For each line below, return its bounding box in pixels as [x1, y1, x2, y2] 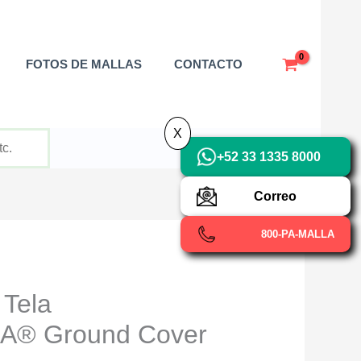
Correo [254, 189, 297, 203]
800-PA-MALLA [261, 227, 334, 240]
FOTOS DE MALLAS [26, 56, 143, 71]
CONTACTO [174, 56, 243, 71]
